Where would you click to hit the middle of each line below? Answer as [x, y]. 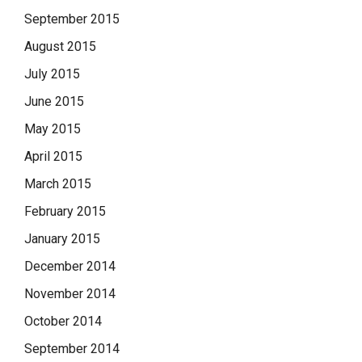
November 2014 [70, 293]
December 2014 [70, 266]
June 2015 [54, 101]
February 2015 [65, 211]
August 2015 [60, 46]
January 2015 [62, 238]
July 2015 [52, 74]
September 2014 [72, 348]
